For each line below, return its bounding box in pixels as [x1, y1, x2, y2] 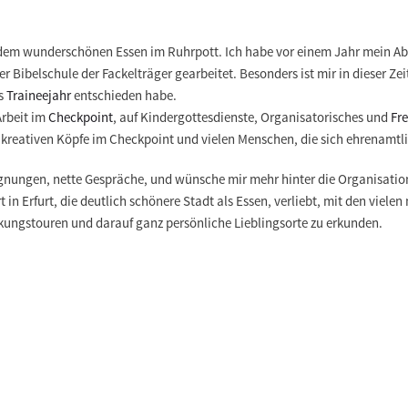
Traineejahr [6, 87, 71, 104]
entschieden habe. [71, 87, 179, 104]
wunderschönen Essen [23, 43, 148, 60]
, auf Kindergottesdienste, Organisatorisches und [113, 108, 391, 126]
